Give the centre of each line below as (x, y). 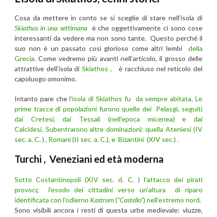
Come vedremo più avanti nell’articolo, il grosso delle (119, 58)
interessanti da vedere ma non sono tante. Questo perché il (108, 38)
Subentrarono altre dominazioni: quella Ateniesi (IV (124, 129)
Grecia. (25, 58)
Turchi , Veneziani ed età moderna (89, 159)
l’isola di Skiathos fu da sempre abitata (131, 98)
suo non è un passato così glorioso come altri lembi (101, 48)
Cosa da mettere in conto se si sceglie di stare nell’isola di (108, 17)
